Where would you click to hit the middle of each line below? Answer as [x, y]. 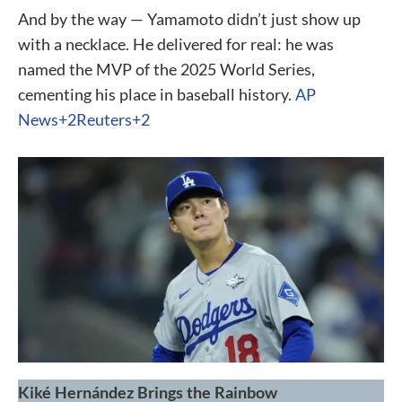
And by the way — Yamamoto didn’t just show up [189, 19]
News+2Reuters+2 [84, 119]
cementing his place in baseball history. [155, 94]
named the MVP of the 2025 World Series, [166, 69]
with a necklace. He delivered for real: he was [176, 44]
